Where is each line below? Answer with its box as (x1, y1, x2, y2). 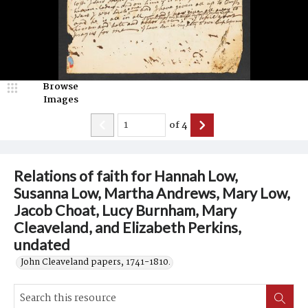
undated (14, 236, 70, 254)
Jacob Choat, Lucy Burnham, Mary (14, 201, 236, 219)
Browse (43, 79, 78, 94)
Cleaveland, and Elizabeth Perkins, (14, 219, 241, 236)
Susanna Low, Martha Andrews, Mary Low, (14, 184, 290, 202)
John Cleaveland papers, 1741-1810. (21, 255, 170, 269)
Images (43, 92, 78, 107)
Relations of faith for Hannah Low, (14, 167, 238, 185)
